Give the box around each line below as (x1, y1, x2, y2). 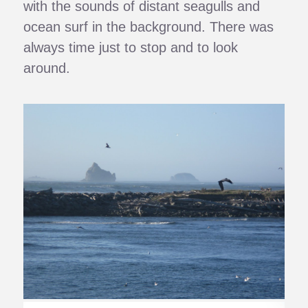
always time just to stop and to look (23, 39, 239, 55)
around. (23, 60, 71, 76)
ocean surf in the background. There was (23, 19, 274, 34)
